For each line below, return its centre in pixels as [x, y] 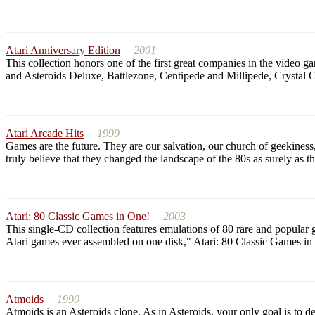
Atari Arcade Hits [45, 133]
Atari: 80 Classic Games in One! [78, 216]
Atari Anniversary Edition [63, 50]
